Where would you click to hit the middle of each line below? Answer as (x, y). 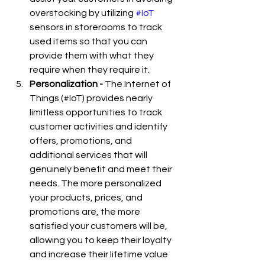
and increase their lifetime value (100, 254)
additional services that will (89, 155)
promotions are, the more (86, 212)
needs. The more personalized (96, 183)
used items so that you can (89, 41)
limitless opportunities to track (97, 112)
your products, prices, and (87, 198)
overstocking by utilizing (83, 13)
